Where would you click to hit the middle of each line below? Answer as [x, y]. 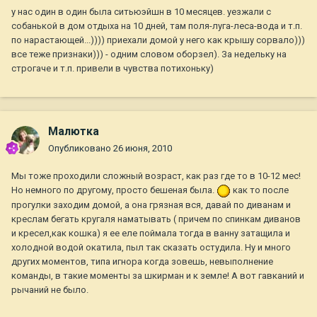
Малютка [74, 132]
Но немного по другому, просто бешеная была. [114, 190]
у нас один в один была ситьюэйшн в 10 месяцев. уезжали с [141, 12]
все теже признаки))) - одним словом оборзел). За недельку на [149, 54]
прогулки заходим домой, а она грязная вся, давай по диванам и [151, 204]
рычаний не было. [50, 289]
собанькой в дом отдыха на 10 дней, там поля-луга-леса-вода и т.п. [157, 26]
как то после [260, 190]
